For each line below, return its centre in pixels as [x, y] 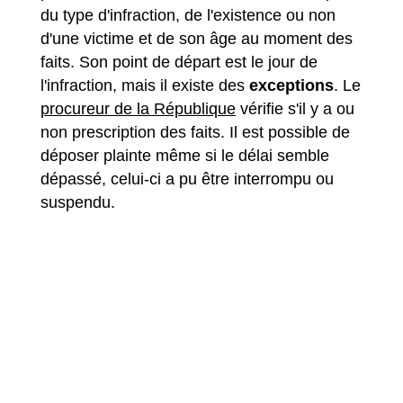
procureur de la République [138, 108]
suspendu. [78, 202]
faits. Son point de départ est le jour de [179, 62]
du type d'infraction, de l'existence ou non [188, 15]
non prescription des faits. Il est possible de [195, 132]
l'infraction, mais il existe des [145, 85]
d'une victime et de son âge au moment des [197, 38]
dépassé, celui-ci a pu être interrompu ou [187, 179]
